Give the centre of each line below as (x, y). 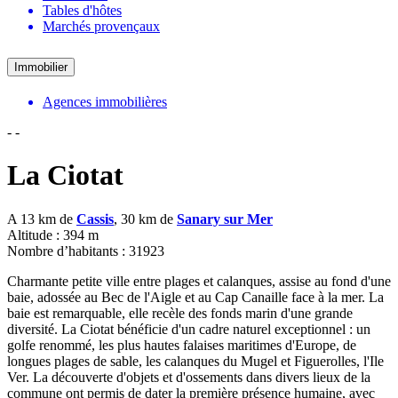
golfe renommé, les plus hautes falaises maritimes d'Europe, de (182, 345)
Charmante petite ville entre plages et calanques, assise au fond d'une (199, 281)
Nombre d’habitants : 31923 (86, 251)
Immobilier (41, 67)
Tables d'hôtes (82, 10)
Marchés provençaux (101, 26)
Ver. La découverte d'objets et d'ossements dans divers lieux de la (189, 377)
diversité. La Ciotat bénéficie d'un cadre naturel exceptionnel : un (189, 329)
